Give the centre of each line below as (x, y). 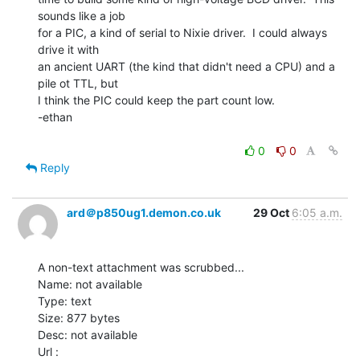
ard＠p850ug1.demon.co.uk (144, 212)
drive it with (68, 49)
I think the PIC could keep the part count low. (156, 100)
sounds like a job (82, 15)
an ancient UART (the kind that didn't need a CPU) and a (186, 66)
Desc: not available (88, 334)
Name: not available (90, 284)
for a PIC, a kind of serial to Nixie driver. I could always (182, 32)
